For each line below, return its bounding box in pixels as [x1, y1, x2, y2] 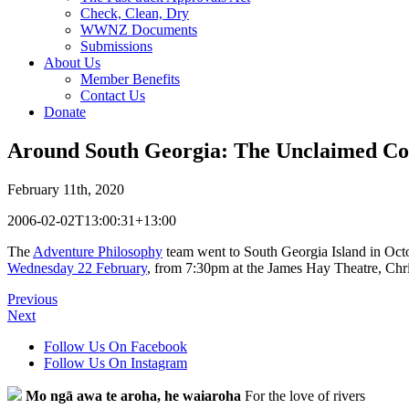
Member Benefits [80, 71, 180, 87]
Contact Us [80, 88, 145, 103]
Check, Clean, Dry [80, 5, 189, 21]
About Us [44, 55, 100, 70]
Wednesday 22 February [7, 259, 147, 276]
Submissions [80, 38, 152, 54]
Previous [7, 290, 58, 307]
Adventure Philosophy [33, 243, 163, 259]
